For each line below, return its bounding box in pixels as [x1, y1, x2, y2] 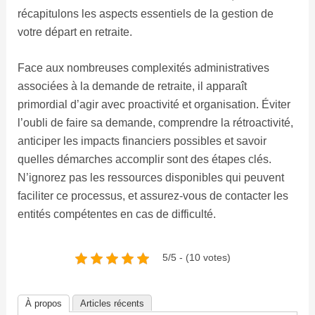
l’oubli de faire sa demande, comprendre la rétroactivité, [17, 117, 293, 129]
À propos [25, 298, 62, 309]
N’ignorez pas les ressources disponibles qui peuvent [17, 172, 284, 184]
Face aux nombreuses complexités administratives [17, 62, 269, 75]
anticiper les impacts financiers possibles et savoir [17, 135, 266, 148]
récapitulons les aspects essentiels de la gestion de [17, 7, 274, 20]
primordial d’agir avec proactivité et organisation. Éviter [17, 98, 290, 111]
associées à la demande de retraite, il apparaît [17, 80, 247, 93]
